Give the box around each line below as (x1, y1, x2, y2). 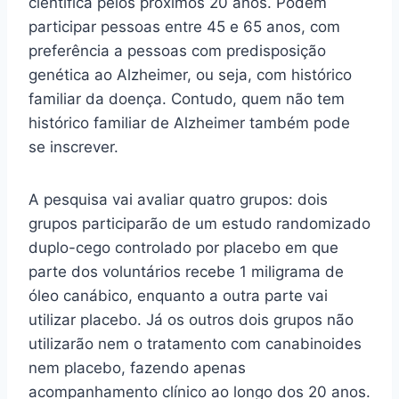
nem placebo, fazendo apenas (28, 359, 246, 378)
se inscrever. (28, 138, 118, 157)
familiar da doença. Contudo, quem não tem (28, 90, 345, 109)
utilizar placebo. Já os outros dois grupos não (28, 311, 354, 330)
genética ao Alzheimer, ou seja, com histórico (28, 66, 352, 85)
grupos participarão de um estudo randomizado (28, 215, 370, 233)
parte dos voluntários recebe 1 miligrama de (28, 263, 344, 281)
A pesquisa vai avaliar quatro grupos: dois (28, 191, 328, 209)
